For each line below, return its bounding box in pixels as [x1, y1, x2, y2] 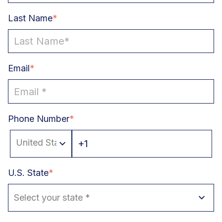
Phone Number [8, 113, 69, 124]
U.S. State [8, 167, 49, 178]
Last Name [8, 13, 53, 24]
